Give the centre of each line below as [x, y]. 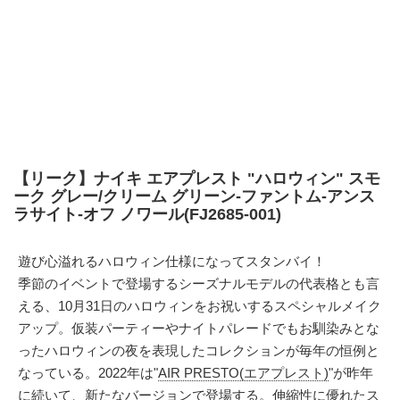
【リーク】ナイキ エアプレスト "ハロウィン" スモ [197, 179]
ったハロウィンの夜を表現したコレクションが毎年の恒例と [199, 350]
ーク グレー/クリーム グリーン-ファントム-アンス [194, 196]
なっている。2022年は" [88, 373]
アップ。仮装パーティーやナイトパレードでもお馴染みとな [199, 328]
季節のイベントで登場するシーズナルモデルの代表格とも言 [199, 283]
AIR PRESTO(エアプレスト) [243, 373]
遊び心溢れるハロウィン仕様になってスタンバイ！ [172, 261]
